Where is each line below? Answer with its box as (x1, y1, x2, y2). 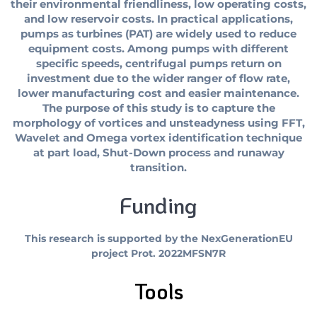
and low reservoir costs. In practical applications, (24, 13, 293, 26)
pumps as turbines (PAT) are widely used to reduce (21, 28, 296, 41)
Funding (120, 191, 197, 220)
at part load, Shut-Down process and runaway (33, 146, 284, 160)
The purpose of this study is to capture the (42, 102, 275, 115)
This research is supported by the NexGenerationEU (24, 232, 293, 246)
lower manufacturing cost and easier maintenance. (18, 87, 299, 100)
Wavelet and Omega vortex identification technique (15, 132, 302, 145)
